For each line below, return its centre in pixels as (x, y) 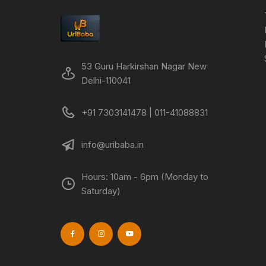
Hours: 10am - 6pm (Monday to (145, 176)
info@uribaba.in (113, 144)
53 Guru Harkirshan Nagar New (144, 66)
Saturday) (101, 191)
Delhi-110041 (106, 80)
